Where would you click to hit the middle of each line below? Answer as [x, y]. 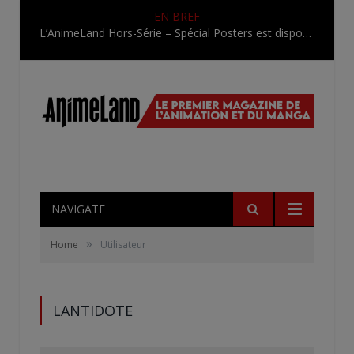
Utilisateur [123, 244]
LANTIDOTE [93, 310]
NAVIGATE [78, 209]
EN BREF [177, 16]
